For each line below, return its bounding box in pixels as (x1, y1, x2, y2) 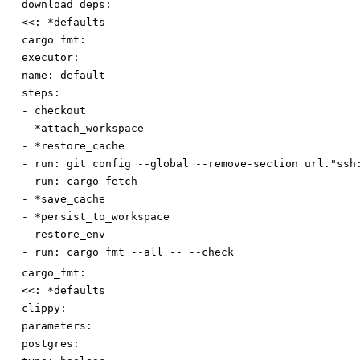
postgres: (22, 337, 80, 350)
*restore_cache (35, 140, 125, 153)
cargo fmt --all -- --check (67, 246, 234, 259)
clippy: (22, 302, 67, 315)
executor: (22, 51, 80, 64)
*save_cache (35, 193, 105, 206)
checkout (35, 104, 86, 117)
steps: (22, 87, 60, 100)
